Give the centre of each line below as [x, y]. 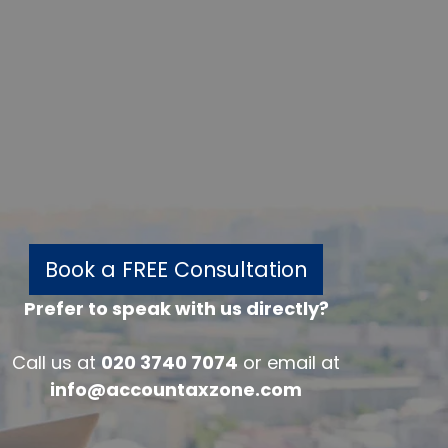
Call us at [57, 363]
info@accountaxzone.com [176, 390]
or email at [289, 363]
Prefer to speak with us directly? [176, 309]
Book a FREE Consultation [176, 270]
